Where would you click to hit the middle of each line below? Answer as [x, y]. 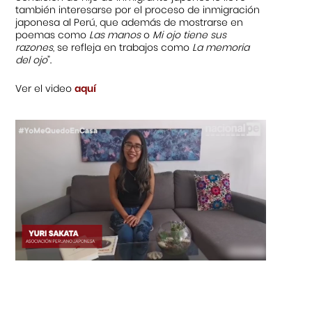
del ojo [32, 60]
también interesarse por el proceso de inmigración [138, 9]
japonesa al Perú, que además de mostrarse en [130, 22]
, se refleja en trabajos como [123, 47]
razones [34, 47]
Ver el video [45, 89]
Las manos [115, 34]
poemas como [53, 34]
